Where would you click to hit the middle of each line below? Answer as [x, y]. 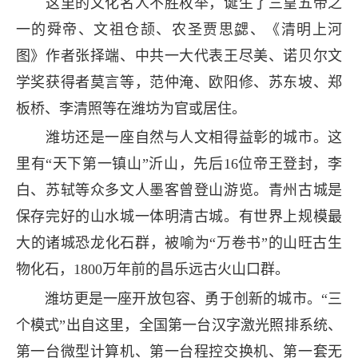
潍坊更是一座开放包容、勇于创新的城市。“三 [179, 298]
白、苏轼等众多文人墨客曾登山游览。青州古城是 [179, 191]
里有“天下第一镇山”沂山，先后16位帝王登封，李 [179, 164]
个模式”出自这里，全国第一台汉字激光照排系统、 [179, 325]
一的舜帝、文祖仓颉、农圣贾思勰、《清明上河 [179, 30]
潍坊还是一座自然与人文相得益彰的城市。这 [179, 138]
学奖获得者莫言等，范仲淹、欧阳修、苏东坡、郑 [179, 83]
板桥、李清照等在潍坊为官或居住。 [131, 109]
